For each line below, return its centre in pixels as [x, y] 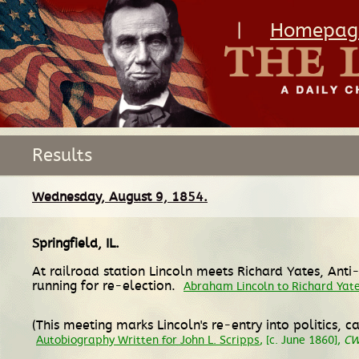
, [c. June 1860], [302, 340]
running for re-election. [106, 286]
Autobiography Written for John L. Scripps [148, 340]
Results [62, 155]
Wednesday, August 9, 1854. [120, 197]
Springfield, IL [74, 243]
